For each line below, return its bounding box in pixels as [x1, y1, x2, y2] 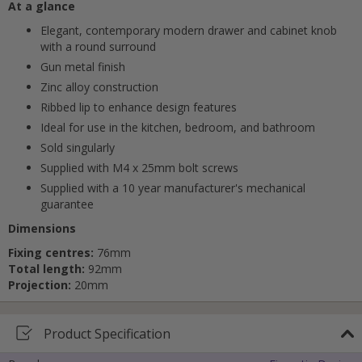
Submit [160, 135, 202, 151]
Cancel [162, 93, 200, 109]
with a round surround [40, 39, 156, 55]
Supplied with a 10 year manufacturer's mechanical [40, 180, 305, 196]
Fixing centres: [8, 245, 97, 261]
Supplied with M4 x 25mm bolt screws [40, 160, 238, 176]
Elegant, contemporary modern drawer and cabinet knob [40, 23, 337, 39]
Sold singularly [40, 140, 115, 156]
